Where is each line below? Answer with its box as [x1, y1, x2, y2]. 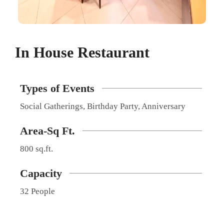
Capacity [20, 166, 62, 179]
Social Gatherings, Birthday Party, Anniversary [20, 101, 185, 111]
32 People [20, 186, 55, 196]
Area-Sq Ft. [20, 124, 75, 137]
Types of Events [20, 81, 94, 94]
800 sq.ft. [20, 143, 53, 153]
